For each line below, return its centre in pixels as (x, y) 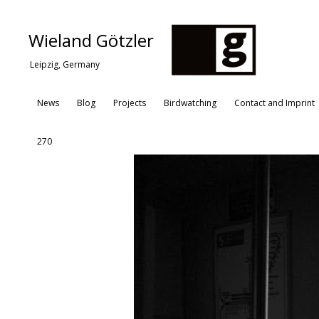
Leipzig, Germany (65, 64)
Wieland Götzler (91, 40)
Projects (130, 103)
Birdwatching (190, 103)
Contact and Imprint (274, 103)
